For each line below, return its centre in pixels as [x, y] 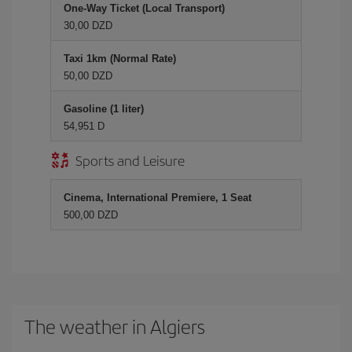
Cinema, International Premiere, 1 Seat [158, 197]
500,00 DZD [91, 214]
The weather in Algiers [115, 326]
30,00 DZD [88, 25]
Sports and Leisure [130, 159]
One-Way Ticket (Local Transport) [144, 8]
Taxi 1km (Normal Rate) [120, 58]
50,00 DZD [88, 75]
